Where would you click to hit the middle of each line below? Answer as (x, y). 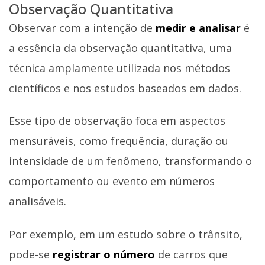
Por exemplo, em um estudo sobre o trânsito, (126, 234)
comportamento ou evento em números (112, 181)
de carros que (193, 254)
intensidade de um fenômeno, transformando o (130, 161)
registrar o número (105, 254)
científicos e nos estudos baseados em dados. (125, 88)
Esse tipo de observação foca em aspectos (117, 121)
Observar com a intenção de (81, 28)
